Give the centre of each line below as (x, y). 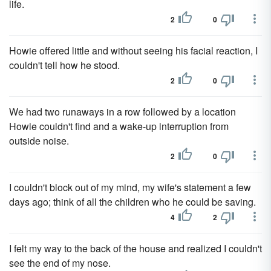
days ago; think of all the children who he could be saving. (132, 202)
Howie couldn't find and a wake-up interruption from (119, 126)
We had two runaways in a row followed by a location (122, 112)
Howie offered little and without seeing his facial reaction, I (133, 51)
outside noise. (39, 141)
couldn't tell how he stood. (64, 65)
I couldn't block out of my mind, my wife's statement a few (130, 187)
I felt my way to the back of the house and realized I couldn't (135, 248)
